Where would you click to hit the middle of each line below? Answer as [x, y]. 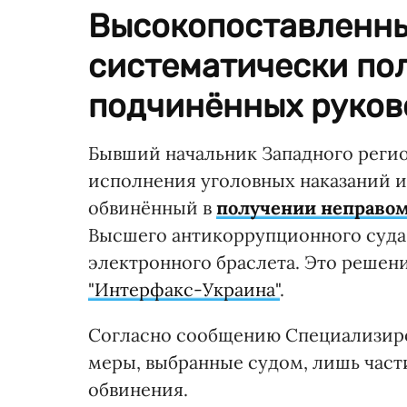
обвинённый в [152, 207]
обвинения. [138, 389]
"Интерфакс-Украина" [184, 289]
